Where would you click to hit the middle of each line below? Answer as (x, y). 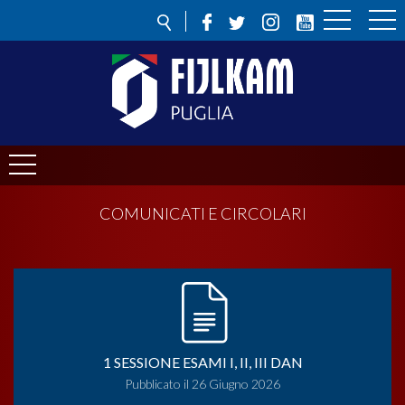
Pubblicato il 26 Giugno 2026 (202, 383)
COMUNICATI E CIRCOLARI (202, 213)
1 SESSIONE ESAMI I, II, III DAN (202, 362)
